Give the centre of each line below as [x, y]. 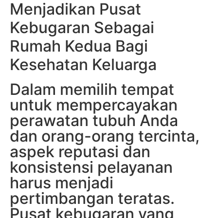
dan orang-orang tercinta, [105, 136]
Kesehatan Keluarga [83, 65]
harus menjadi [62, 183]
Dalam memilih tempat [92, 90]
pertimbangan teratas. [92, 199]
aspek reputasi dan [80, 152]
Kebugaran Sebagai [82, 28]
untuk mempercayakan [94, 105]
